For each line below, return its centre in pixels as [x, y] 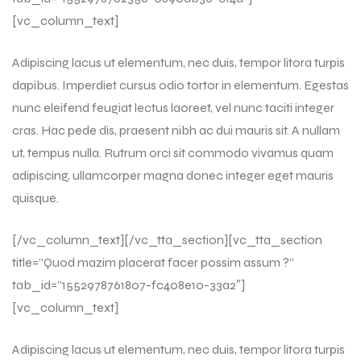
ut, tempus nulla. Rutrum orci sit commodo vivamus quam [173, 152]
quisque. [35, 197]
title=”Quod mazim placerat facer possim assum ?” [153, 262]
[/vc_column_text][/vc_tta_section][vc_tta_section [167, 239]
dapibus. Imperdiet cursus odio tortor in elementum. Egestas [180, 85]
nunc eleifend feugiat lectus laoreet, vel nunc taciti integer [173, 107]
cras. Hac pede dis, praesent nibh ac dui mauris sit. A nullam [176, 130]
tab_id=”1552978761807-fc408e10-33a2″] [129, 284]
